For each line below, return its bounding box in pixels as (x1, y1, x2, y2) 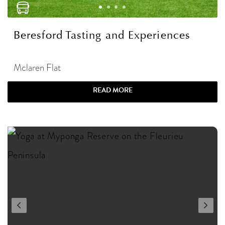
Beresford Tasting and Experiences (14, 29, 190, 42)
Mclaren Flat (14, 61, 61, 75)
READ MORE (92, 85, 133, 96)
